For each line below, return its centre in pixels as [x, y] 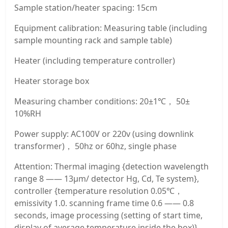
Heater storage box [52, 81]
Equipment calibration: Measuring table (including [111, 28]
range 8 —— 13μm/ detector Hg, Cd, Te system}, [107, 179]
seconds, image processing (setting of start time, [108, 216]
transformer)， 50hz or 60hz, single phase [95, 146]
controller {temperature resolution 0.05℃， [98, 191]
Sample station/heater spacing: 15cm [86, 8]
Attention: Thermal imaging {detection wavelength [111, 167]
